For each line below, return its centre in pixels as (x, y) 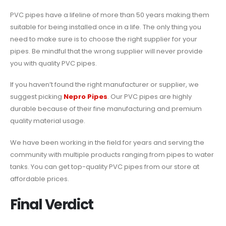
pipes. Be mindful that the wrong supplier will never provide (106, 51)
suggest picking (37, 97)
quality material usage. (48, 121)
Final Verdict (52, 204)
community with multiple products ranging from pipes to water (112, 154)
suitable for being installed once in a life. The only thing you (106, 27)
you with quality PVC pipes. (53, 63)
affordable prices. (40, 179)
